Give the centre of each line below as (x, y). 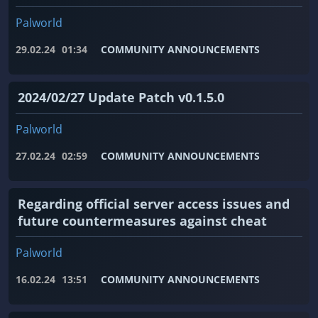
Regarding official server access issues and (154, 204)
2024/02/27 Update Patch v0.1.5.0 (121, 98)
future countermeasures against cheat (142, 221)
